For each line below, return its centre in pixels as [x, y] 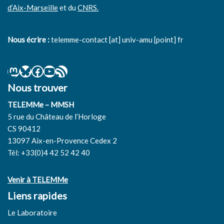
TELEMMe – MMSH [41, 105]
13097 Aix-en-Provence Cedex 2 [62, 141]
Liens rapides [37, 196]
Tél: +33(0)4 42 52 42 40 [49, 153]
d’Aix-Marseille [33, 8]
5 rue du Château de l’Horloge [57, 117]
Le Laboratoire [32, 213]
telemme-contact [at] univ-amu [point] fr [116, 40]
